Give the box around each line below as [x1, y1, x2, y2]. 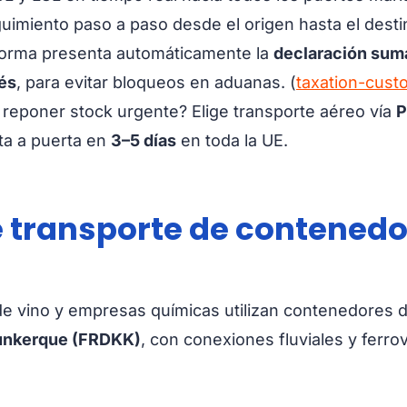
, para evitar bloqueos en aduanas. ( [16, 72, 296, 92]
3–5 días [111, 130, 176, 150]
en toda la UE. [176, 130, 288, 150]
